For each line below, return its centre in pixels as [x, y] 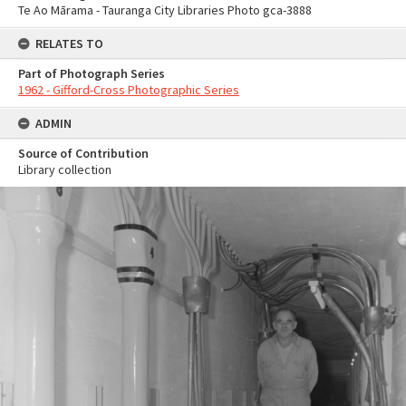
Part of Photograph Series [92, 73]
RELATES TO [69, 43]
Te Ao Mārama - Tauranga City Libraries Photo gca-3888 [165, 10]
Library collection [65, 169]
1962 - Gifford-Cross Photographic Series [129, 90]
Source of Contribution [83, 153]
